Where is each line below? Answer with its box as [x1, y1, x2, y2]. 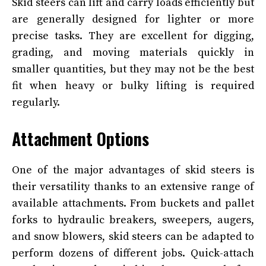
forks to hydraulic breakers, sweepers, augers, [12, 213, 254, 227]
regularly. [12, 95, 60, 109]
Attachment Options [12, 126, 149, 151]
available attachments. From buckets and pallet [12, 196, 254, 210]
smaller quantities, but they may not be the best [12, 62, 254, 76]
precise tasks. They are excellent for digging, [12, 28, 254, 43]
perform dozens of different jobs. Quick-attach [12, 246, 254, 260]
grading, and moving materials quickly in [12, 45, 254, 59]
